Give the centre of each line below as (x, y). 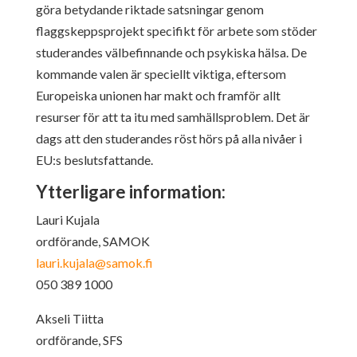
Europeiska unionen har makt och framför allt (158, 95)
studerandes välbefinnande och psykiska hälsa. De (171, 52)
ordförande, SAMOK (92, 241)
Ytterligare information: (130, 191)
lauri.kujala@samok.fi (94, 262)
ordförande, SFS (79, 339)
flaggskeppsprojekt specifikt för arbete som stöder (176, 30)
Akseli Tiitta (69, 318)
